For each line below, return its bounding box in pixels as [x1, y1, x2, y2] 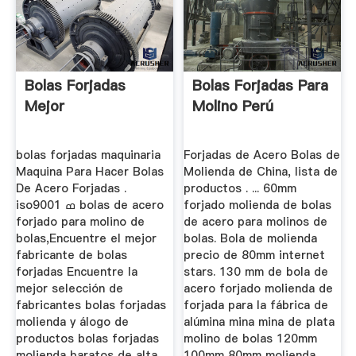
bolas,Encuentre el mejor [15, 230, 157, 246]
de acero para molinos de [184, 213, 328, 230]
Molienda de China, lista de [184, 163, 339, 180]
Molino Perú [192, 96, 274, 117]
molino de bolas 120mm [184, 330, 318, 346]
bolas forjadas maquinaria [15, 146, 161, 163]
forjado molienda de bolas [184, 196, 332, 213]
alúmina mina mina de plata [184, 313, 335, 330]
